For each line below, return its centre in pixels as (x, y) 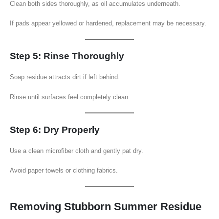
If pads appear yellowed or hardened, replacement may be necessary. (108, 23)
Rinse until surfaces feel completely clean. (70, 97)
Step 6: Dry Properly (55, 130)
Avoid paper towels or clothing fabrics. (64, 171)
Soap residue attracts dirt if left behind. (65, 77)
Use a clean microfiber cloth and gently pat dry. (77, 151)
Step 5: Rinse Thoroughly (67, 56)
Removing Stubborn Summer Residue (106, 207)
